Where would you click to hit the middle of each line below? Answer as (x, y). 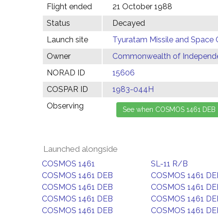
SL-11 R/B (169, 164)
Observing (65, 106)
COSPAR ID (67, 89)
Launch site (67, 40)
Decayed (129, 23)
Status (58, 23)
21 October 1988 (142, 7)
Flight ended (69, 7)
